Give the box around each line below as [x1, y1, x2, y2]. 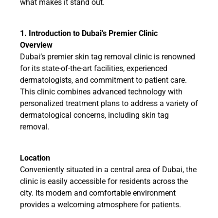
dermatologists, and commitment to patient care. [20, 75, 187, 85]
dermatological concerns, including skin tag [20, 110, 169, 120]
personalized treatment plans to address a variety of [20, 98, 198, 108]
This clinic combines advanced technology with [20, 87, 182, 96]
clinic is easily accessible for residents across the [20, 176, 188, 186]
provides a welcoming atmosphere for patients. [20, 200, 181, 209]
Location [20, 153, 50, 163]
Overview [20, 40, 53, 50]
